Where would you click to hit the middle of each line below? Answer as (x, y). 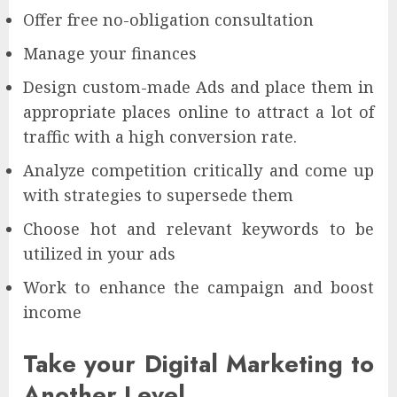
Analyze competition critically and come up (198, 170)
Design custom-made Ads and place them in (198, 86)
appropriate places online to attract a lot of (198, 111)
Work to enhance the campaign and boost (198, 287)
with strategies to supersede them (158, 195)
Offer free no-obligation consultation (168, 19)
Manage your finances (110, 53)
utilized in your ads (99, 253)
